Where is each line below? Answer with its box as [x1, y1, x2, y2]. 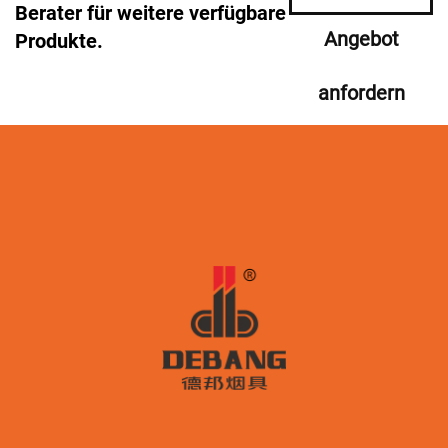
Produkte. [15, 29, 103, 53]
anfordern [317, 81, 405, 105]
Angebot [323, 27, 399, 51]
